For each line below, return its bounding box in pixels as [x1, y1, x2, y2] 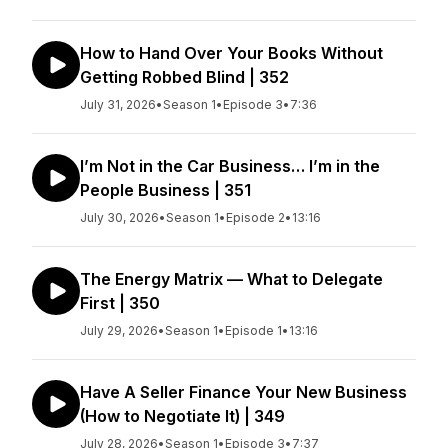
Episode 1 [225, 323, 282, 338]
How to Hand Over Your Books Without [80, 43, 383, 63]
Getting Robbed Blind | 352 [80, 67, 289, 87]
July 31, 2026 [80, 97, 156, 112]
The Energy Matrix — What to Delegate [80, 269, 383, 289]
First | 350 [80, 293, 160, 313]
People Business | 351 [80, 180, 251, 200]
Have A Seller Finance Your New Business [80, 382, 407, 402]
